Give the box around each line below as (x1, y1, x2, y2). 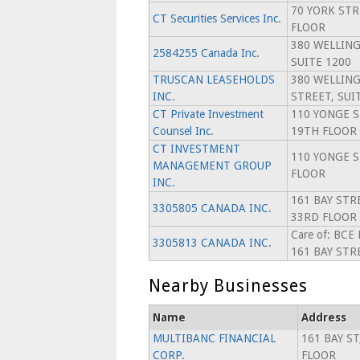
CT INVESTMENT (152, 142, 240, 155)
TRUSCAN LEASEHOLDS (152, 73, 275, 86)
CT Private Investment (152, 108, 264, 121)
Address (301, 311, 346, 324)
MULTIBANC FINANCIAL (152, 332, 276, 345)
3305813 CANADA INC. (152, 236, 272, 249)
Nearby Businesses (148, 276, 308, 296)
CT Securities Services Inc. (152, 12, 281, 25)
